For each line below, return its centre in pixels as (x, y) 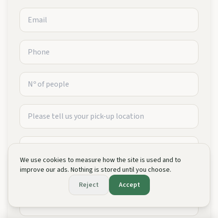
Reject (89, 185)
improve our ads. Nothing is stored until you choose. (96, 170)
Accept (129, 185)
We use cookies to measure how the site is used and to (100, 160)
